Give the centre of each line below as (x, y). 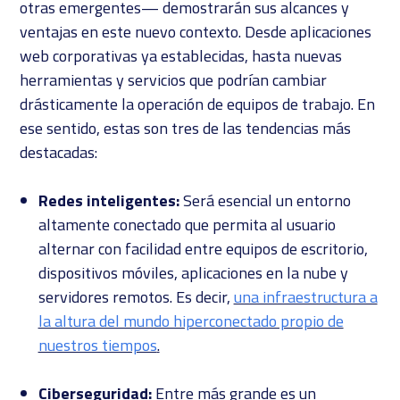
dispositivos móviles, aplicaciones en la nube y (193, 273)
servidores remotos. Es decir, (136, 297)
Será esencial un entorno (265, 201)
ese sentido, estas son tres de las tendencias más (186, 129)
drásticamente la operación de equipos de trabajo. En (198, 104)
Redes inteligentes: (108, 201)
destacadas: (59, 153)
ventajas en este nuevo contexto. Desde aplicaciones (196, 32)
